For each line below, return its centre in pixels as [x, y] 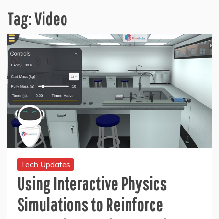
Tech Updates [45, 164]
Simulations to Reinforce [90, 204]
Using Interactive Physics [92, 183]
